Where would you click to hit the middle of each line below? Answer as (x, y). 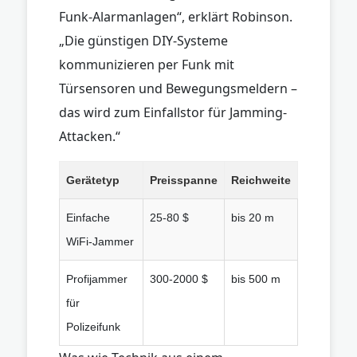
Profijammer (97, 279)
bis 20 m (253, 217)
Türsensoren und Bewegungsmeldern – (178, 88)
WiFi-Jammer (100, 241)
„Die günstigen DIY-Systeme (143, 40)
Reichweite (261, 180)
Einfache (88, 217)
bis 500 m (256, 279)
